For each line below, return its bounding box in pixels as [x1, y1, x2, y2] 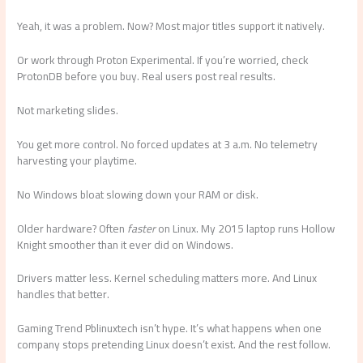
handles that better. [17, 284, 110, 305]
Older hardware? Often [17, 217, 128, 239]
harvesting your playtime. [17, 149, 138, 171]
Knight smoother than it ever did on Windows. [17, 233, 234, 255]
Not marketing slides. [17, 99, 119, 121]
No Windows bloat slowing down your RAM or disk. [17, 183, 259, 205]
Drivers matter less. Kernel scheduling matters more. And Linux [17, 267, 318, 289]
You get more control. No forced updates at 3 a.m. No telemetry [17, 133, 318, 155]
